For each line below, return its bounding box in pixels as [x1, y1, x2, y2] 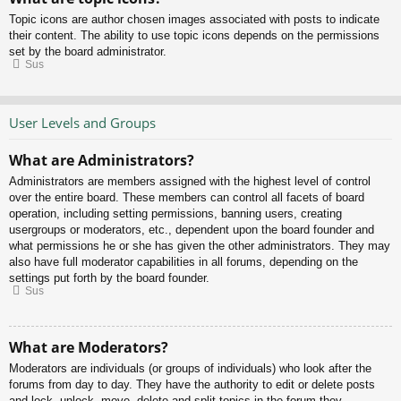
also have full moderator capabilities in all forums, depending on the [9, 255, 358, 269]
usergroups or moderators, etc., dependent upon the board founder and [9, 223, 374, 237]
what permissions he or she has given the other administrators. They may [9, 239, 390, 253]
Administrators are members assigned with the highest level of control [9, 175, 371, 189]
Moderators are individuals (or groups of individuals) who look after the [9, 361, 371, 375]
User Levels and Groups [9, 113, 156, 132]
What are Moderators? [9, 337, 168, 357]
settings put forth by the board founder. [9, 271, 209, 286]
